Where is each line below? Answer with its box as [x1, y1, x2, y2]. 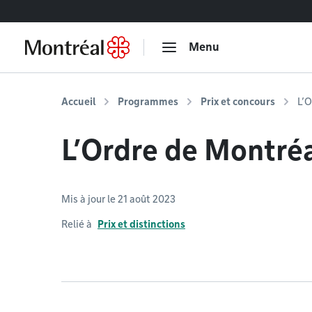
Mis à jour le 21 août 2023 [61, 194, 175, 205]
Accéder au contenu [17, 6, 96, 16]
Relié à [61, 219, 92, 230]
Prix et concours [201, 96, 275, 107]
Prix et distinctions [97, 219, 185, 230]
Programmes [118, 96, 178, 107]
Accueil [61, 96, 95, 107]
